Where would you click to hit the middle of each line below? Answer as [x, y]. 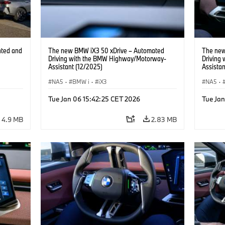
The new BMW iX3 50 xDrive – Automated [106, 50]
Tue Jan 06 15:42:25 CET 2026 [94, 99]
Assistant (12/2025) [75, 66]
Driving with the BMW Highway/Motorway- [107, 58]
